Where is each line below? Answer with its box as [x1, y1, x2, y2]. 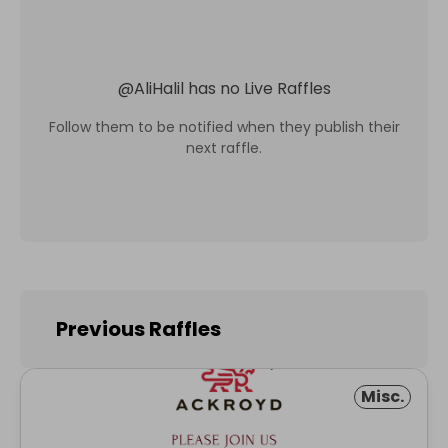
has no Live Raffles [187, 76, 331, 100]
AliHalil [133, 76, 184, 100]
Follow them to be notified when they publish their [48, 116, 400, 137]
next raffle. [186, 137, 262, 158]
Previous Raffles [56, 315, 221, 343]
